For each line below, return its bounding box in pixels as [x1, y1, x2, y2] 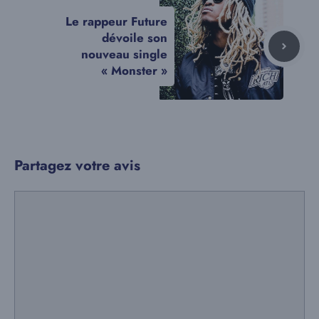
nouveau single [81, 45, 167, 63]
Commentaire [14, 189, 85, 209]
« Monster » [101, 61, 167, 79]
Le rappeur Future [66, 12, 167, 30]
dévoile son [102, 28, 167, 46]
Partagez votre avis [14, 155, 140, 176]
